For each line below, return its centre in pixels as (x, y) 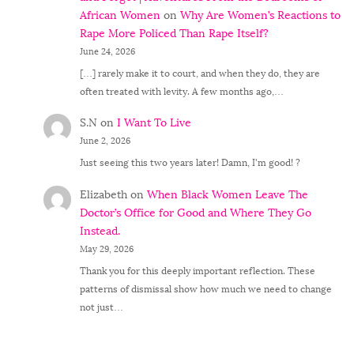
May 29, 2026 (106, 249)
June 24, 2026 (107, 51)
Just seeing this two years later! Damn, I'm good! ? (190, 163)
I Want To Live (154, 123)
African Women (120, 15)
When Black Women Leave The (227, 194)
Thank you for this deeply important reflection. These (197, 271)
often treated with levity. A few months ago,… (181, 91)
